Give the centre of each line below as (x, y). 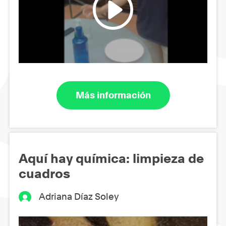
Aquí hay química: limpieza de (111, 158)
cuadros (44, 173)
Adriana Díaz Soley (79, 196)
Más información (113, 95)
